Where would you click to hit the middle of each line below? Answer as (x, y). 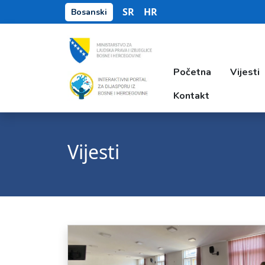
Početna (193, 72)
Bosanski (89, 12)
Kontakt (192, 96)
